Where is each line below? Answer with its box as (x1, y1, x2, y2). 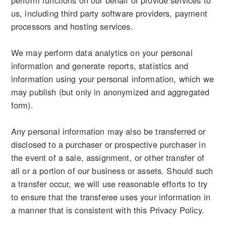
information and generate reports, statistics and (11, 60, 189, 72)
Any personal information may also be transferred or (11, 125, 206, 138)
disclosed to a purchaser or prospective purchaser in (11, 138, 206, 151)
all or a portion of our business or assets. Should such (11, 164, 213, 177)
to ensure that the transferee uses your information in (11, 191, 210, 203)
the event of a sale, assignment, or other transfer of (11, 151, 204, 164)
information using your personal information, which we (11, 73, 214, 85)
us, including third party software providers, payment (11, 7, 207, 20)
